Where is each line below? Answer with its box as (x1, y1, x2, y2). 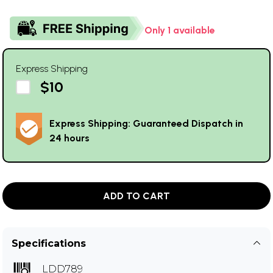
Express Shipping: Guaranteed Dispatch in (49, 117, 243, 129)
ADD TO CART (103, 190, 170, 202)
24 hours (49, 132, 90, 144)
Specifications (12, 237, 86, 249)
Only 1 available (144, 24, 215, 36)
